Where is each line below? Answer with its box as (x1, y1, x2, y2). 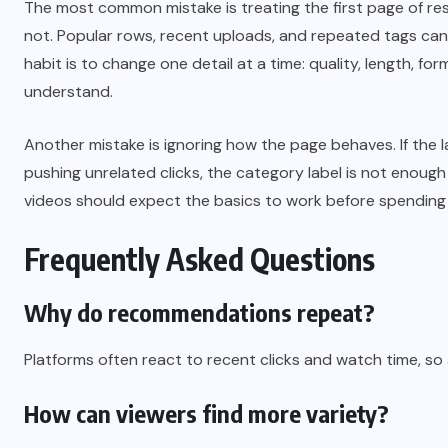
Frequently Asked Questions (24, 240, 375, 278)
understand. (24, 81, 113, 102)
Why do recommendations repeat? (24, 297, 375, 327)
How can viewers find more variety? (24, 398, 389, 428)
